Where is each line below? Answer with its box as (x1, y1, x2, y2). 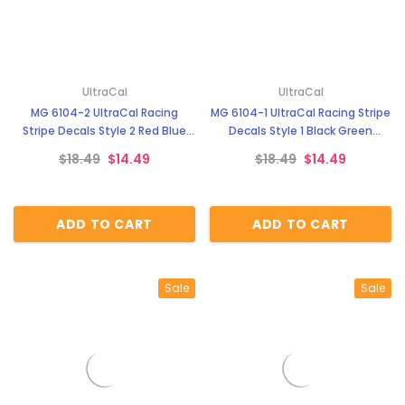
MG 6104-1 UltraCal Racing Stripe (211, 104, 391, 120)
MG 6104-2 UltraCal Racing (31, 104, 178, 120)
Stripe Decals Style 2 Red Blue (23, 122, 186, 138)
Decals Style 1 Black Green (229, 122, 372, 138)
